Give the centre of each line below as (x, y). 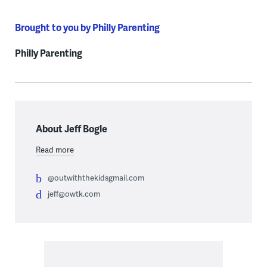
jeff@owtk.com (74, 193)
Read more (55, 149)
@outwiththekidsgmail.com (96, 177)
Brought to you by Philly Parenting (87, 27)
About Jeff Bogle (71, 128)
